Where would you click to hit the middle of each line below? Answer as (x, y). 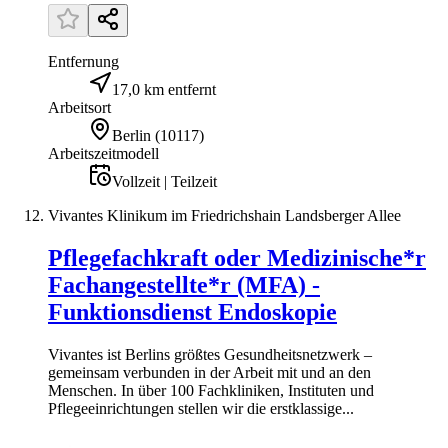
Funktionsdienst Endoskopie (192, 311)
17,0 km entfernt (164, 89)
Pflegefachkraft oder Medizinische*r (237, 257)
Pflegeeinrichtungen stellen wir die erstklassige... (201, 408)
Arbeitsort (79, 107)
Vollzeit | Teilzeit (164, 181)
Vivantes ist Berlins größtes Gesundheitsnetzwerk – (210, 354)
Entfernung (83, 61)
